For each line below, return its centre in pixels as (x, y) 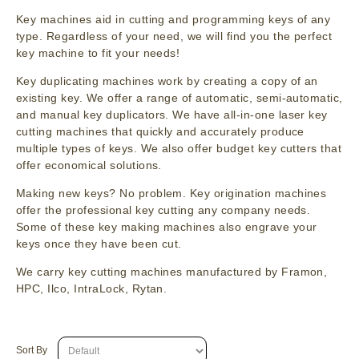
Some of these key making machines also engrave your (167, 227)
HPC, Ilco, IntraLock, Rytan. (92, 288)
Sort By (32, 350)
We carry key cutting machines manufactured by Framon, (172, 272)
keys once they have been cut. (99, 244)
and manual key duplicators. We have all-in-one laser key (172, 115)
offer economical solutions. (89, 165)
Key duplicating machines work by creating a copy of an (167, 81)
